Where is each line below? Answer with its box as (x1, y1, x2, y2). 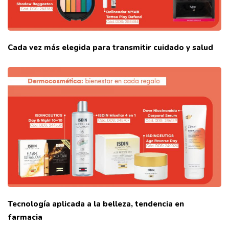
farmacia (8, 212, 44, 222)
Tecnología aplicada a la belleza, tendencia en (8, 198, 184, 209)
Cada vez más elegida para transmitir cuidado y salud (8, 42, 215, 53)
